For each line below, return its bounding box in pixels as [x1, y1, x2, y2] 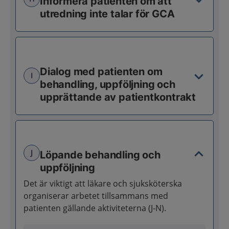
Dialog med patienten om [40, 65, 163, 78]
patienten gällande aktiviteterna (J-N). [24, 202, 166, 214]
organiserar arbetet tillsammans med [24, 190, 168, 201]
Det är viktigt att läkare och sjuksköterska [24, 177, 182, 189]
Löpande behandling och [40, 148, 161, 161]
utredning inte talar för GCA [40, 7, 175, 20]
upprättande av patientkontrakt [40, 90, 196, 103]
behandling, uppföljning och [40, 78, 175, 90]
